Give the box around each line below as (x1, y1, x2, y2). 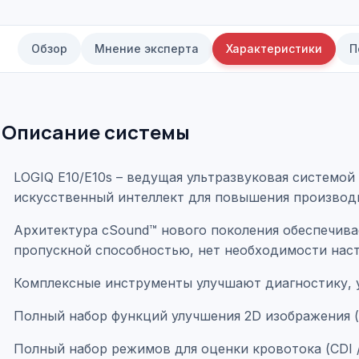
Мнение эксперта (95, 42, 199, 55)
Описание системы (2, 119, 190, 145)
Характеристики (226, 42, 322, 55)
